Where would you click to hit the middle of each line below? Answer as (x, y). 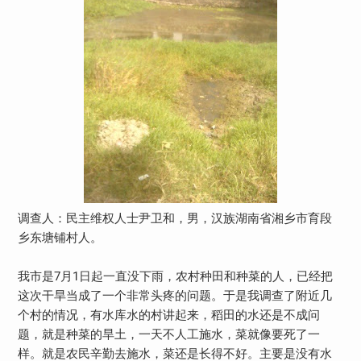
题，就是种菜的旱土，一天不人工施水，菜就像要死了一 (168, 334)
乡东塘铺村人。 (60, 237)
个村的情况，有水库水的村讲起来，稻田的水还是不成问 (168, 315)
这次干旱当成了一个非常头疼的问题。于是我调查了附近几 (174, 295)
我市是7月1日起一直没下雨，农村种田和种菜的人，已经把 (175, 276)
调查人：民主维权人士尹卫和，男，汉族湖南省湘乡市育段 (174, 218)
